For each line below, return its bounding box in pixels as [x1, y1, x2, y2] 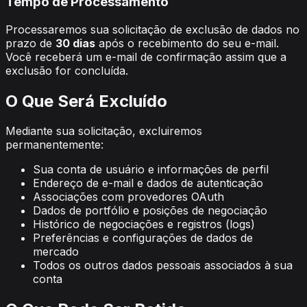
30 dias [56, 36, 95, 50]
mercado [33, 245, 79, 259]
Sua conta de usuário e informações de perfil [33, 162, 269, 177]
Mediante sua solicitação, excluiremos [5, 124, 202, 138]
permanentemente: [5, 138, 103, 152]
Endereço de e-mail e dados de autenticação [33, 176, 263, 191]
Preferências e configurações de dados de [33, 231, 253, 245]
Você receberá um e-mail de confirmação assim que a [5, 49, 286, 64]
